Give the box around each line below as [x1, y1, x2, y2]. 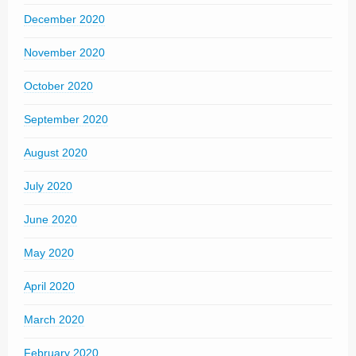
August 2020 [24, 146, 87, 159]
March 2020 [24, 313, 84, 326]
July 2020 [24, 180, 72, 192]
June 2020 [24, 213, 77, 226]
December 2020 [24, 13, 105, 25]
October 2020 [24, 79, 93, 92]
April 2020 [24, 280, 75, 292]
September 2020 [24, 113, 108, 126]
